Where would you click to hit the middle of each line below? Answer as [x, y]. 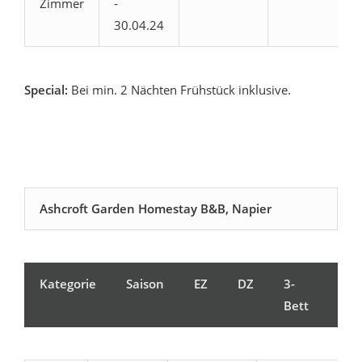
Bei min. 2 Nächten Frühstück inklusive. [179, 89]
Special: [46, 89]
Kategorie [68, 283]
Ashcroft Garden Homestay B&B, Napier [156, 208]
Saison [145, 283]
